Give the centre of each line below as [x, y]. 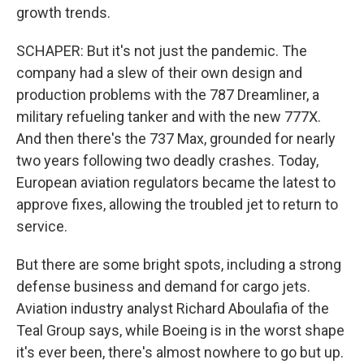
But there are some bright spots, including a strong [179, 264]
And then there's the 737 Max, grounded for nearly [176, 139]
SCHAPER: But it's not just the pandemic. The [162, 51]
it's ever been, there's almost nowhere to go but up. [180, 352]
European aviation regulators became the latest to [176, 182]
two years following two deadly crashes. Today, [167, 160]
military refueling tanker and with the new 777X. [169, 117]
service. [42, 226]
